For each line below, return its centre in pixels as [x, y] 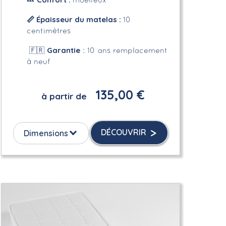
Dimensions [46, 133]
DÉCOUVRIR [123, 132]
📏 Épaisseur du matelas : [75, 19]
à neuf [38, 62]
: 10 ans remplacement [124, 51]
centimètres [48, 31]
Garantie [63, 50]
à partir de [64, 96]
